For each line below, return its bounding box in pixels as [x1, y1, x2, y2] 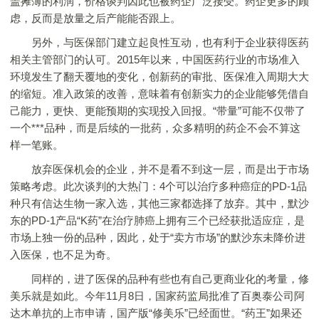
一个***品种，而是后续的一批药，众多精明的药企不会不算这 [10, 122, 300, 134]
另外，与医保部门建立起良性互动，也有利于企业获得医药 [10, 36, 309, 48]
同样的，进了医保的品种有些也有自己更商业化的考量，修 [10, 273, 309, 285]
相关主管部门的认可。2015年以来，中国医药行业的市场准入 [10, 53, 300, 66]
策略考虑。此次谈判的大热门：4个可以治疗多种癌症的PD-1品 [10, 180, 307, 192]
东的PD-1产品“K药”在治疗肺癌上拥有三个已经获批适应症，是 [10, 214, 305, 226]
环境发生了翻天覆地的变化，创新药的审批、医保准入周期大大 [10, 70, 309, 83]
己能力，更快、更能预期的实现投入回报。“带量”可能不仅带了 [10, 105, 305, 117]
